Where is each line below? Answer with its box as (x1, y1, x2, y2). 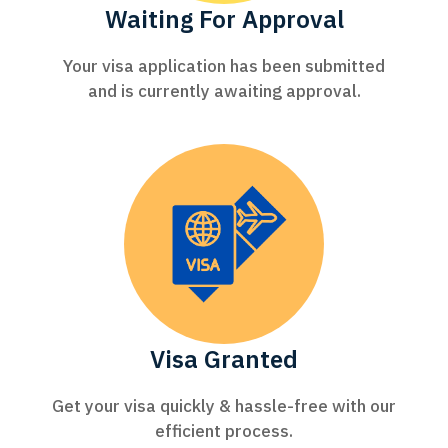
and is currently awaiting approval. (87, 80, 361, 103)
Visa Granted (150, 343, 298, 376)
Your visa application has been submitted (63, 55, 385, 78)
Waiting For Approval (104, 3, 344, 36)
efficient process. (155, 420, 293, 443)
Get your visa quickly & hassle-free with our (52, 395, 396, 418)
